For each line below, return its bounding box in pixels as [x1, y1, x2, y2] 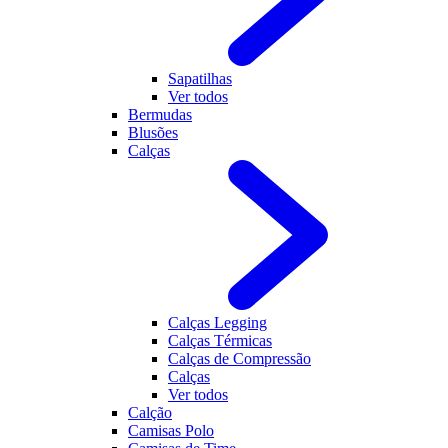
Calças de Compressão [168, 350, 311, 367]
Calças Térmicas [168, 332, 272, 349]
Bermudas [128, 106, 192, 123]
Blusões [128, 124, 178, 141]
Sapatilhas [168, 70, 232, 87]
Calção [128, 404, 172, 421]
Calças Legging [168, 314, 267, 331]
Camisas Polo [128, 422, 214, 439]
